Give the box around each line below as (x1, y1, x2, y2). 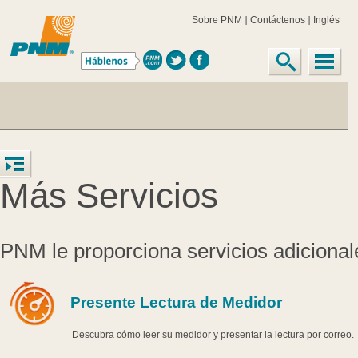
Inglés (313, 14, 340, 26)
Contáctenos (250, 14, 306, 26)
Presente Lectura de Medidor (70, 294, 282, 312)
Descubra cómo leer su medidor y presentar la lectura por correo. (71, 329, 354, 341)
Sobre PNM (192, 14, 243, 26)
